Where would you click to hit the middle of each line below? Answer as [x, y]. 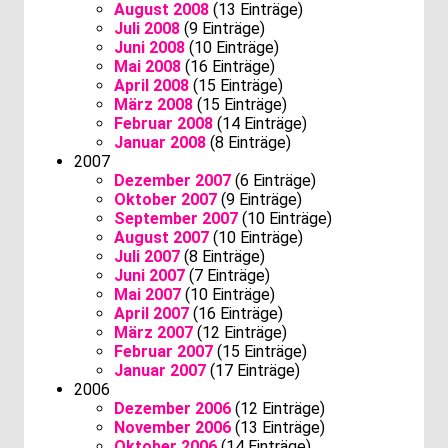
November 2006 [172, 427]
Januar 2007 [160, 370]
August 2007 [161, 237]
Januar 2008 [160, 142]
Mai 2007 [147, 294]
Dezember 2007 [172, 180]
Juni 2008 [149, 47]
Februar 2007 [163, 351]
